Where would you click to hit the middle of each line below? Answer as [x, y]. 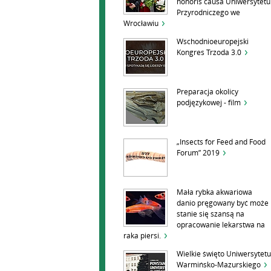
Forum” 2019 [198, 153]
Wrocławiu [141, 24]
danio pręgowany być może [223, 203]
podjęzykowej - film [209, 103]
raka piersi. [142, 236]
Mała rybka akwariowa [214, 192]
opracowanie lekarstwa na [221, 225]
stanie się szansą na [211, 214]
